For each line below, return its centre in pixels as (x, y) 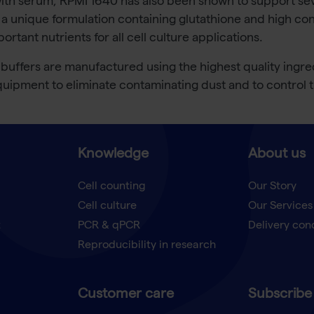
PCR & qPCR (109, 227)
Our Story (272, 187)
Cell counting (111, 187)
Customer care (125, 295)
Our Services (280, 207)
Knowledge (113, 155)
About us (277, 155)
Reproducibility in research (146, 246)
